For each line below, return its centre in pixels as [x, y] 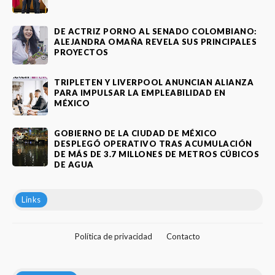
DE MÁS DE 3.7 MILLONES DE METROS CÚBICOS [157, 154]
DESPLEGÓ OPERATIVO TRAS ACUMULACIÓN [153, 143]
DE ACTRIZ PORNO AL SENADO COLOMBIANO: [156, 31]
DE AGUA [74, 164]
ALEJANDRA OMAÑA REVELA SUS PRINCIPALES [155, 41]
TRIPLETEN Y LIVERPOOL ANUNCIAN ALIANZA [154, 82]
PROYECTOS [81, 52]
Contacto [183, 237]
